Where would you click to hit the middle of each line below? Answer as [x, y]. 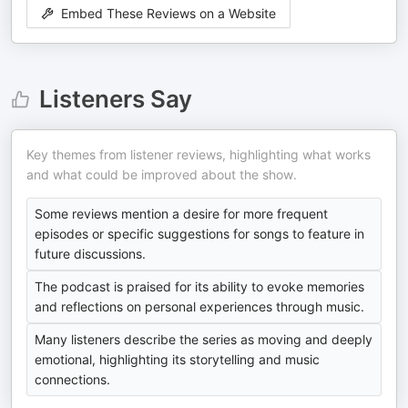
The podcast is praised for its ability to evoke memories [199, 286]
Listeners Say [115, 99]
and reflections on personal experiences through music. [199, 306]
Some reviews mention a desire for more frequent [181, 214]
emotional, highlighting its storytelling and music [177, 359]
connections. [72, 379]
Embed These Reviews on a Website [168, 14]
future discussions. [90, 254]
